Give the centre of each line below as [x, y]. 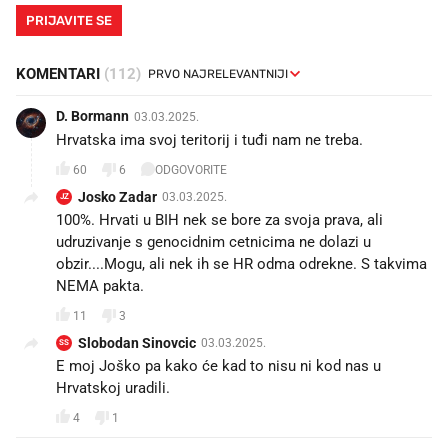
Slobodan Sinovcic [137, 343]
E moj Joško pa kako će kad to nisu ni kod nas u [218, 366]
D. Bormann [92, 116]
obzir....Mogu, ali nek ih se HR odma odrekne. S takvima [241, 264]
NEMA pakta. [100, 286]
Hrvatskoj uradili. [113, 388]
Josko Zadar [117, 197]
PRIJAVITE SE [69, 21]
